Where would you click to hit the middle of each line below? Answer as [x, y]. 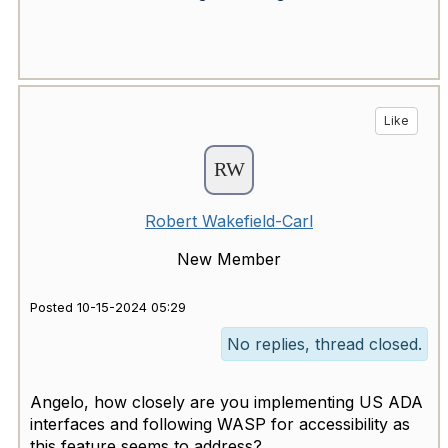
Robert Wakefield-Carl [229, 221]
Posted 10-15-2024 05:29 [108, 308]
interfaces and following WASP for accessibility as [220, 424]
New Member [229, 259]
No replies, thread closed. [324, 344]
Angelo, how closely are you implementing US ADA [226, 402]
